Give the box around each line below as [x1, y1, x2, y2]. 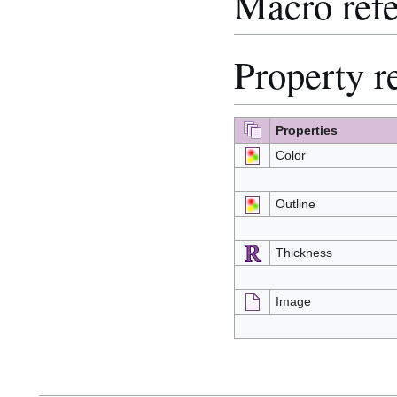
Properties [275, 122, 338, 137]
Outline [275, 196, 315, 211]
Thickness [275, 245, 332, 260]
